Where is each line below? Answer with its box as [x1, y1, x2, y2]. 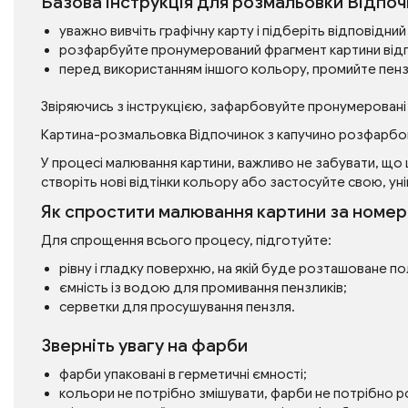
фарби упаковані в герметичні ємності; [59, 366, 307, 382]
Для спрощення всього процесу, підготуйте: [41, 232, 331, 249]
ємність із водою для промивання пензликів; [59, 280, 347, 296]
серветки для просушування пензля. [59, 299, 295, 315]
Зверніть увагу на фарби [41, 335, 248, 356]
